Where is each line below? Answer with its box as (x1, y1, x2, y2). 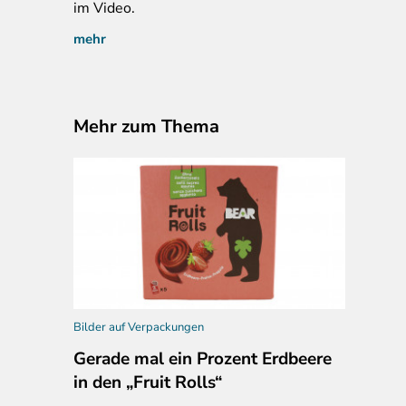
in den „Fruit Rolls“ (73, 370, 222, 394)
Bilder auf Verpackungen (73, 318, 204, 335)
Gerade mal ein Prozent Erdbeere (73, 346, 332, 371)
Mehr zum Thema (73, 113, 219, 139)
